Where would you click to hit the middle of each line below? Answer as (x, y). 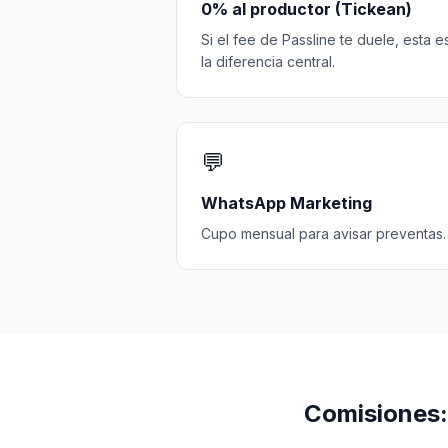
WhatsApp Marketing (286, 203)
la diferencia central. (268, 61)
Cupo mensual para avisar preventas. (323, 233)
